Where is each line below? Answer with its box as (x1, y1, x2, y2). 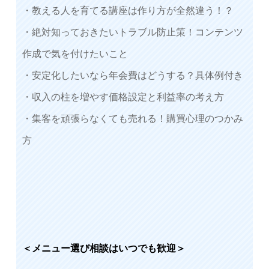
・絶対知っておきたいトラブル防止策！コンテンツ (22, 26, 243, 37)
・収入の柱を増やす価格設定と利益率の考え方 (22, 91, 224, 102)
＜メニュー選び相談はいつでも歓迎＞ (22, 243, 186, 253)
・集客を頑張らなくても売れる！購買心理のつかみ (22, 113, 243, 124)
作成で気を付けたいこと (22, 48, 128, 59)
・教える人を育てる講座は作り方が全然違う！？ (22, 5, 234, 16)
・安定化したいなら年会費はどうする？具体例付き (22, 70, 243, 80)
